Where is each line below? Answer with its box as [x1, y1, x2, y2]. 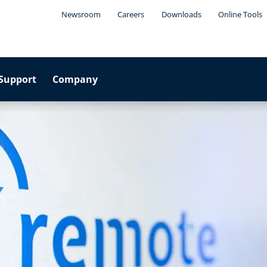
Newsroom [61, 9, 101, 20]
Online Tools [218, 9, 263, 20]
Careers [117, 9, 145, 20]
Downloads [161, 9, 201, 20]
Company [52, 73, 98, 86]
